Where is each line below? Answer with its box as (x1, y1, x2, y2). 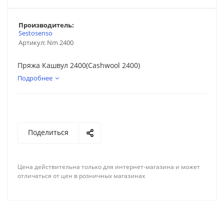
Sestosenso (18, 28, 52, 37)
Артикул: (18, 38, 45, 47)
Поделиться (28, 127, 68, 137)
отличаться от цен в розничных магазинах (17, 171, 145, 180)
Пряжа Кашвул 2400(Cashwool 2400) (17, 60, 140, 70)
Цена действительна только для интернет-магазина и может (17, 162, 200, 171)
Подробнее (17, 73, 52, 82)
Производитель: (18, 20, 74, 29)
